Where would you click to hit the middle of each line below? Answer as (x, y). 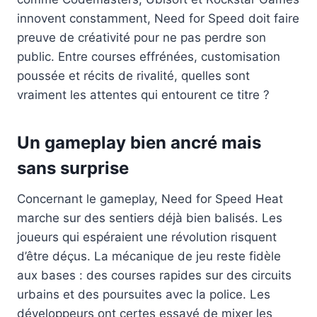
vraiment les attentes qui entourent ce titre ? (143, 94)
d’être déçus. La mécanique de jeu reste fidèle (149, 256)
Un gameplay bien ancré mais (139, 142)
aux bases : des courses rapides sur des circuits (154, 275)
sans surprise (73, 168)
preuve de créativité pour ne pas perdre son (142, 37)
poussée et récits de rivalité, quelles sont (133, 75)
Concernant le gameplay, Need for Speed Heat (150, 198)
